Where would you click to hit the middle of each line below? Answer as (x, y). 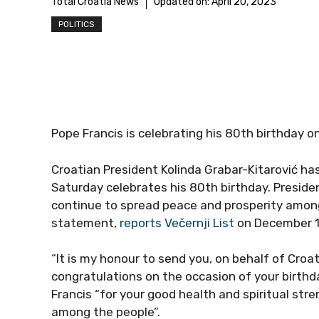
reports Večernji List (177, 223)
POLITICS (77, 24)
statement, (85, 223)
